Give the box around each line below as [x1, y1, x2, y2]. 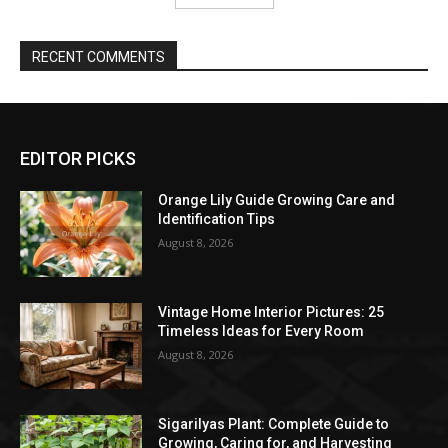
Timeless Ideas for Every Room [158, 323, 365, 340]
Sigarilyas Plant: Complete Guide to [158, 415, 390, 432]
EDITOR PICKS [20, 148, 136, 170]
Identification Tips [158, 211, 276, 228]
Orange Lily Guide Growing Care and [158, 192, 396, 209]
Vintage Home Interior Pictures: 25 [158, 304, 385, 321]
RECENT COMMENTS [32, 49, 165, 66]
